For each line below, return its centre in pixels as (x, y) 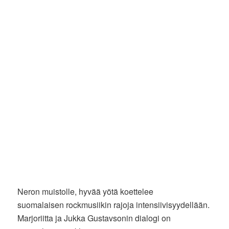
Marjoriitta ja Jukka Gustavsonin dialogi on (94, 218)
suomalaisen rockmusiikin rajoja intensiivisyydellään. (114, 204)
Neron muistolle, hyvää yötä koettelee (86, 191)
